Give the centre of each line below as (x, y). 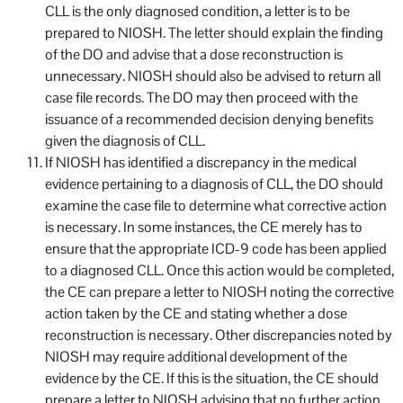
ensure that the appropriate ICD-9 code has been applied (216, 249)
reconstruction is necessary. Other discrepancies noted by (219, 336)
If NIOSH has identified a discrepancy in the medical (201, 163)
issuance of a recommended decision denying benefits (209, 120)
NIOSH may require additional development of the (196, 357)
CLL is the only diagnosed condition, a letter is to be (197, 12)
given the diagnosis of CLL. (125, 141)
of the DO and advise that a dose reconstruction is (194, 55)
